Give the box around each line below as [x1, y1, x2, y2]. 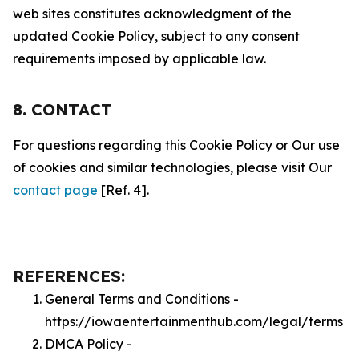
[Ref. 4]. [98, 182, 149, 198]
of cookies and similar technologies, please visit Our [13, 159, 332, 175]
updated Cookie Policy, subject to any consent [13, 28, 300, 44]
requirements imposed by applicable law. [13, 50, 266, 67]
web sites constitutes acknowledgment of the [13, 6, 292, 22]
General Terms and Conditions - [45, 291, 239, 307]
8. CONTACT [13, 99, 112, 119]
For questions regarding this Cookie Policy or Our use [13, 137, 340, 153]
